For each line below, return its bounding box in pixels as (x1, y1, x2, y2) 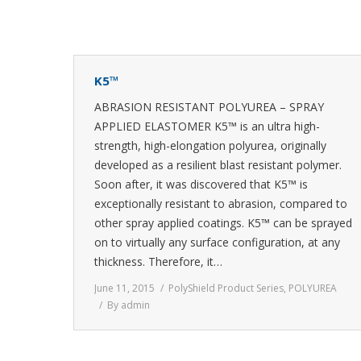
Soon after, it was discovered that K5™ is (94, 176, 308, 192)
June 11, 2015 (94, 281, 155, 295)
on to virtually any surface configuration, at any (94, 234, 340, 250)
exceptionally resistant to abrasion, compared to (94, 196, 347, 211)
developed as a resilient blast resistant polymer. (94, 157, 342, 172)
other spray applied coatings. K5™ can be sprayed (94, 215, 352, 230)
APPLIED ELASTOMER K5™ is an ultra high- (94, 118, 320, 134)
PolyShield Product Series (168, 281, 284, 295)
